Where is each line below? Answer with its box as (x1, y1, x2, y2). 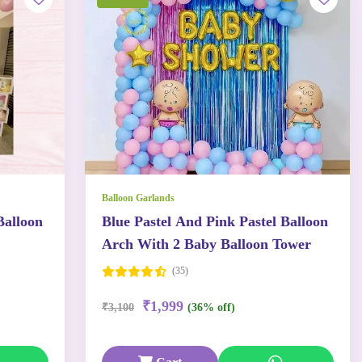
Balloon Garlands (102, 192, 175, 204)
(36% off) (187, 301, 235, 314)
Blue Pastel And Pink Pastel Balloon (102, 213, 328, 229)
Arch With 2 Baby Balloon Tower (102, 236, 311, 252)
